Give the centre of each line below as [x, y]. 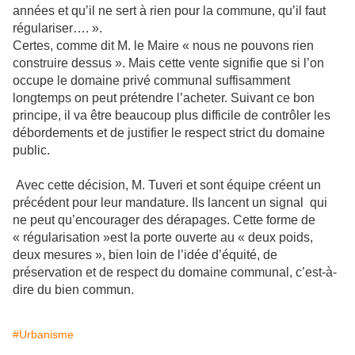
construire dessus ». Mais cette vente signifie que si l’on [168, 63]
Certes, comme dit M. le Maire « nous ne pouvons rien [163, 46]
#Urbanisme [43, 334]
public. [31, 150]
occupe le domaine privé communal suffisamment [151, 80]
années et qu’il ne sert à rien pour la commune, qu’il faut [169, 11]
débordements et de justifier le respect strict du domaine [169, 133]
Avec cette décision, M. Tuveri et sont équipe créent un [167, 185]
